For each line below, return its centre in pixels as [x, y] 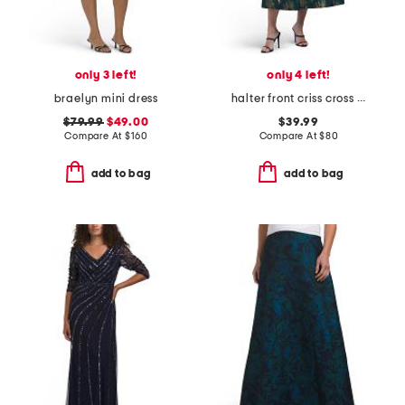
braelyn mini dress [106, 99]
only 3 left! [106, 75]
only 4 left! [299, 75]
